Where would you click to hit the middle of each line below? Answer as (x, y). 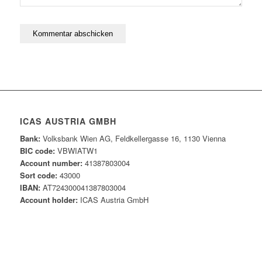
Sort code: (38, 175)
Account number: (51, 163)
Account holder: (49, 200)
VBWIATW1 (76, 151)
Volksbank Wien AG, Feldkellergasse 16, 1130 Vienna (133, 139)
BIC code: (37, 151)
